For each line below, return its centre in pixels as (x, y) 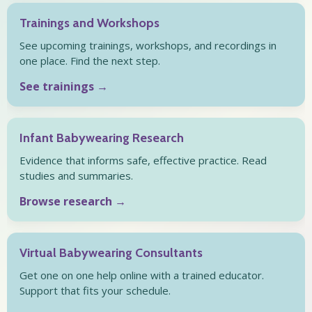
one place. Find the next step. (90, 60)
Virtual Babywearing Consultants (111, 252)
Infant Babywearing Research (102, 138)
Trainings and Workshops (89, 23)
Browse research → (73, 201)
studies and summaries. (76, 175)
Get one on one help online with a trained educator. (142, 275)
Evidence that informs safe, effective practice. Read (143, 160)
